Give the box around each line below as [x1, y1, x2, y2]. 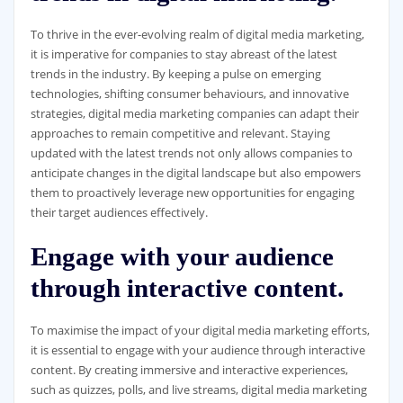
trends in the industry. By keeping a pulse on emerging [30, 66, 321, 83]
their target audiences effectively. [30, 204, 208, 221]
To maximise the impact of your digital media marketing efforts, [30, 321, 370, 338]
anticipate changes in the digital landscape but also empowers [30, 165, 361, 182]
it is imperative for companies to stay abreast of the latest [30, 46, 337, 63]
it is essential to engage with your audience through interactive [30, 341, 365, 358]
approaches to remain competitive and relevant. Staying [30, 125, 330, 142]
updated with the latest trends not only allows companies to [30, 145, 353, 162]
